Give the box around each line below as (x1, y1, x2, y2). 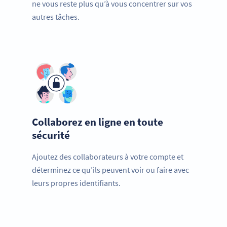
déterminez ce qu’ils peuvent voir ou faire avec (32, 165, 189, 175)
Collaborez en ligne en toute (32, 115, 163, 129)
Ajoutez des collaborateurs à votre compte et (32, 152, 183, 162)
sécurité (32, 128, 70, 142)
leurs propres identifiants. (32, 178, 121, 188)
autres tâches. (32, 12, 80, 22)
